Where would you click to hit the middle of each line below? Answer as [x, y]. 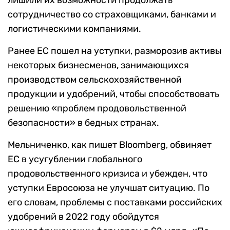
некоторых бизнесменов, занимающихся [98, 65]
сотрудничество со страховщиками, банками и [112, 14]
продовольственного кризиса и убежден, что [108, 173]
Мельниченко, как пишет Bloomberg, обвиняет [110, 145]
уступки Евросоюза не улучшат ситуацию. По [109, 188]
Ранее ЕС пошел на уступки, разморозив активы [115, 51]
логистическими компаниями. [74, 28]
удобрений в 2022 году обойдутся [83, 216]
